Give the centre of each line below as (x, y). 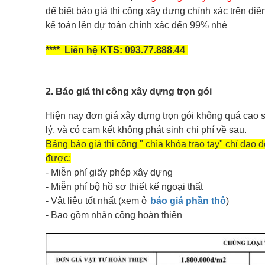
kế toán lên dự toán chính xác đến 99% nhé (138, 25)
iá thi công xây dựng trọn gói (147, 91)
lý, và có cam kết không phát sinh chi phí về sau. (146, 130)
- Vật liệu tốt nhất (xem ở (98, 201)
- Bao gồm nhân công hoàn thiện (114, 215)
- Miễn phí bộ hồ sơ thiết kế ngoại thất (124, 186)
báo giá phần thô (188, 201)
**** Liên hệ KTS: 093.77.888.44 (117, 50)
